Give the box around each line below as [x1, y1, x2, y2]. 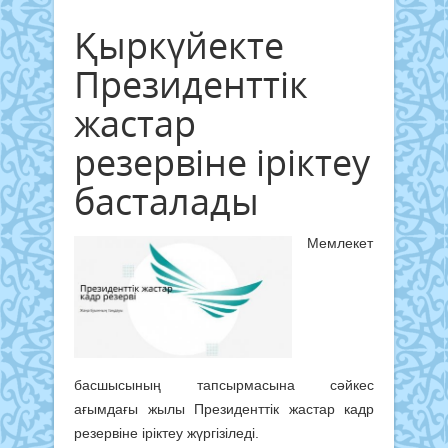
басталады [74, 176, 259, 226]
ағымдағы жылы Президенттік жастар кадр [74, 401, 374, 418]
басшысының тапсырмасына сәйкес [74, 377, 374, 394]
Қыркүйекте [74, 20, 284, 70]
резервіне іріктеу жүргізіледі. [74, 425, 259, 442]
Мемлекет [307, 234, 373, 251]
